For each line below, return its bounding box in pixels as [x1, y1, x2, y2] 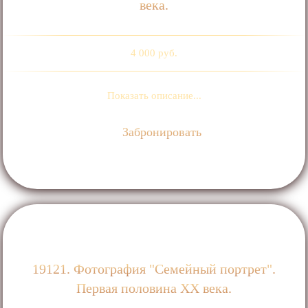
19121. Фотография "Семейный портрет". [32, 261, 276, 277]
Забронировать [119, 125, 202, 140]
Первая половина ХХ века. [76, 280, 232, 296]
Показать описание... [107, 90, 201, 102]
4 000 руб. [131, 47, 177, 59]
